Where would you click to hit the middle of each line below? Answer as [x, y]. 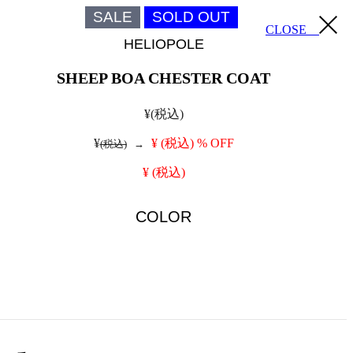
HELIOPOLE [163, 44]
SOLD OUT [191, 17]
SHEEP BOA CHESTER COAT [164, 78]
